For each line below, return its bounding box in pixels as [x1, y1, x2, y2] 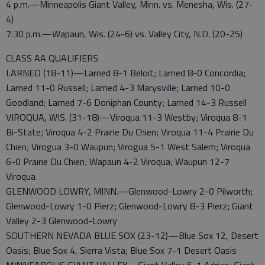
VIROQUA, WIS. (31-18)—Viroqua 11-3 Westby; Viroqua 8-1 [6, 110, 247, 124]
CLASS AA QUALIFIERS [6, 51, 98, 65]
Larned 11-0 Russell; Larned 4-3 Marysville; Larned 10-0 [6, 80, 230, 95]
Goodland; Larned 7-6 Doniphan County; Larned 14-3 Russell [6, 95, 247, 109]
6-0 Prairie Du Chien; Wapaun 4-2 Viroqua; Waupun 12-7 [6, 154, 230, 169]
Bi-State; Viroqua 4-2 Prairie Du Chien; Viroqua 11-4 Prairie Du [6, 125, 254, 139]
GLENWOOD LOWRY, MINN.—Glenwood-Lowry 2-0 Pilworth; [6, 184, 253, 198]
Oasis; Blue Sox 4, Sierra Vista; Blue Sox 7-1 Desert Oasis [6, 243, 237, 257]
